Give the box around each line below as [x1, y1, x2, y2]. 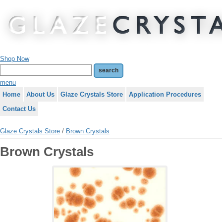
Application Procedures [129, 91, 201, 98]
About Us [26, 91, 55, 98]
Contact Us [2, 105, 36, 112]
